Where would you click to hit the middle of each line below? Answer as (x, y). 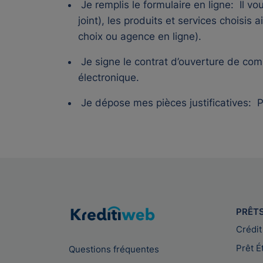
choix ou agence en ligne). (140, 37)
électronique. (109, 78)
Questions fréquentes (114, 249)
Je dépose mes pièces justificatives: (166, 103)
